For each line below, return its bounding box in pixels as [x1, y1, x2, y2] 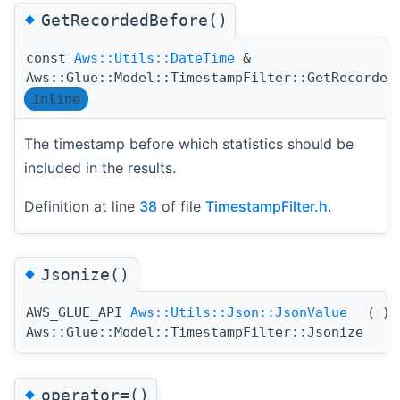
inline [32, 91, 80, 108]
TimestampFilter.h [205, 197, 328, 216]
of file [157, 197, 205, 216]
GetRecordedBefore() [41, 11, 228, 30]
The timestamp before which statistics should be [24, 135, 354, 154]
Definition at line [24, 197, 139, 216]
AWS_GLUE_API [26, 304, 130, 321]
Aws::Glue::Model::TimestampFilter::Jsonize [26, 324, 363, 341]
